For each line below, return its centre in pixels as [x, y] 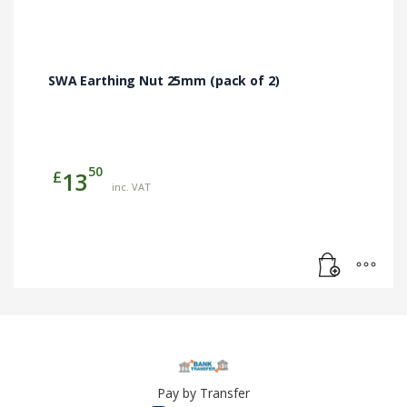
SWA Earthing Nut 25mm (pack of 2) [164, 81]
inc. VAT [131, 187]
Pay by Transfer [203, 393]
